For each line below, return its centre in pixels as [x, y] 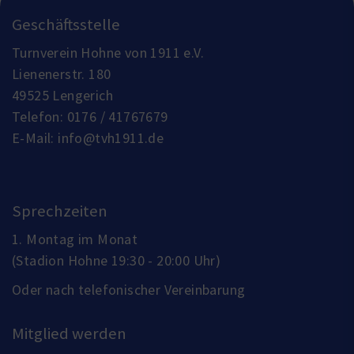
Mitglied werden [69, 333]
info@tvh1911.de [111, 137]
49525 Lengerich [62, 95]
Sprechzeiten [60, 211]
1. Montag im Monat [75, 239]
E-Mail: [35, 137]
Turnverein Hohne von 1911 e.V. [108, 52]
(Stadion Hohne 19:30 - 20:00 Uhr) [117, 260]
